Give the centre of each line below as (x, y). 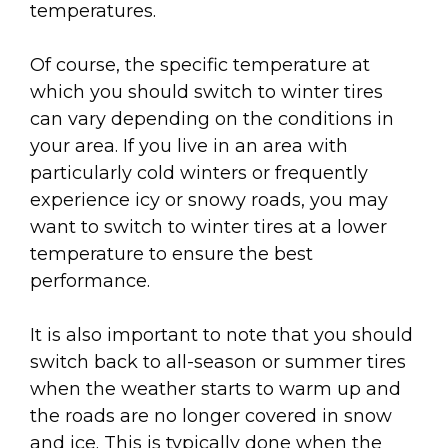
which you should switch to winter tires (206, 91)
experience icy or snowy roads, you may (209, 199)
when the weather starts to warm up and (215, 388)
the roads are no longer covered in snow (211, 415)
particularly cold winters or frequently (199, 172)
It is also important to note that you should (221, 334)
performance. (90, 280)
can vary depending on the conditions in (212, 118)
